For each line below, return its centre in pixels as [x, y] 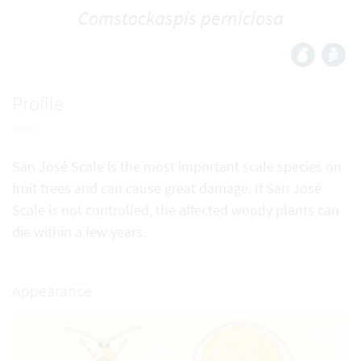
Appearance [52, 290]
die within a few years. [79, 232]
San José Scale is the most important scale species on [177, 166]
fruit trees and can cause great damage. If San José [167, 188]
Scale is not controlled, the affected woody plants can [176, 210]
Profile [38, 104]
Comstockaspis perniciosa [180, 18]
